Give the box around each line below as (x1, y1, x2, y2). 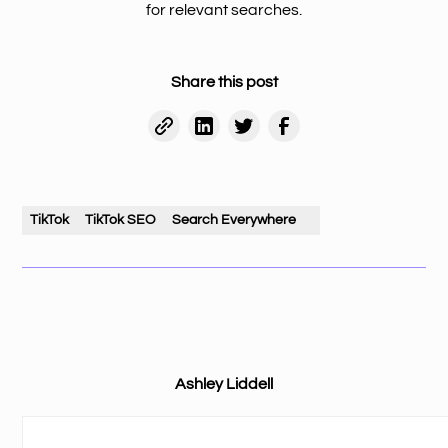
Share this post (170, 73, 278, 90)
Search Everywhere (172, 212, 297, 227)
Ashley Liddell (175, 375, 273, 392)
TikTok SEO (85, 212, 157, 227)
